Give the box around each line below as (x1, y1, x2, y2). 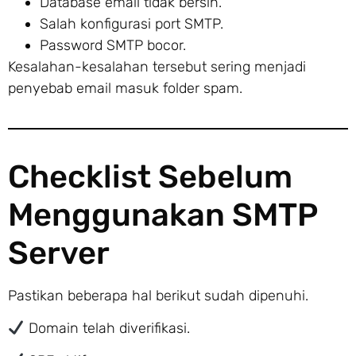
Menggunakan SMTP (8, 195, 317, 234)
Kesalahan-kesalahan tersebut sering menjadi (8, 57, 306, 75)
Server (8, 234, 110, 272)
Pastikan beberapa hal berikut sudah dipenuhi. (8, 286, 308, 304)
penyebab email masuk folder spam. (8, 79, 242, 97)
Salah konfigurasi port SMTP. (40, 14, 223, 33)
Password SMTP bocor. (40, 36, 186, 54)
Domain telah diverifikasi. (24, 319, 190, 338)
